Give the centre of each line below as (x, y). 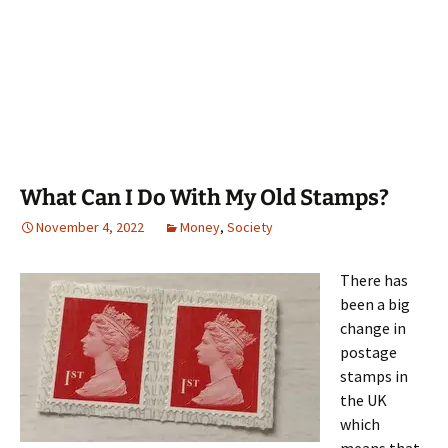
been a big (375, 304)
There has (374, 280)
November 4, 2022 (90, 227)
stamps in (374, 376)
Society (250, 227)
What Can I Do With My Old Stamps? (204, 197)
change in (373, 328)
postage (368, 352)
